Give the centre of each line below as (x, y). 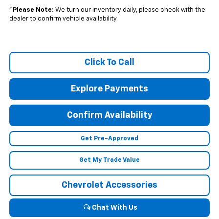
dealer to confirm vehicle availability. (63, 19)
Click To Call (109, 63)
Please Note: (33, 10)
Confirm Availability (109, 116)
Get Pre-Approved (109, 139)
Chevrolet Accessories (109, 186)
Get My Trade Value (109, 160)
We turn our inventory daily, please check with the (129, 10)
